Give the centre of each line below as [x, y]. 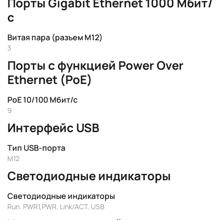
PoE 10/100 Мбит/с [42, 100]
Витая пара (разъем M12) [55, 37]
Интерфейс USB [53, 127]
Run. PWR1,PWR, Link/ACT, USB [56, 206]
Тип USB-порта [36, 148]
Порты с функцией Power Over [96, 65]
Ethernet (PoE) [50, 79]
